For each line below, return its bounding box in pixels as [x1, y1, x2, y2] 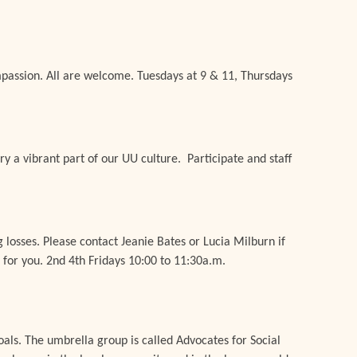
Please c [43, 236, 86, 249]
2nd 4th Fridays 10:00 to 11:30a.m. [46, 255, 229, 268]
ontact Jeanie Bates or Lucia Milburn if [85, 236, 286, 249]
